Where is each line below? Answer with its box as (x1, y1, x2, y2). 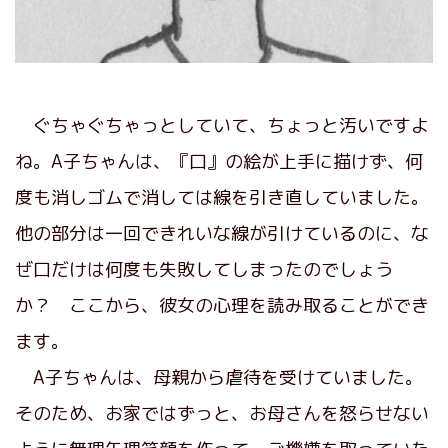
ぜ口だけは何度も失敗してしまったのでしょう (15, 256, 393, 282)
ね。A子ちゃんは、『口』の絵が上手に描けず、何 (15, 148, 423, 174)
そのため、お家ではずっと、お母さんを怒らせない (15, 400, 429, 426)
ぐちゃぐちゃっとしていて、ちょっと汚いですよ (15, 112, 429, 138)
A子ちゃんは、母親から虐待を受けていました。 (15, 364, 423, 390)
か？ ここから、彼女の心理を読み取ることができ (15, 292, 429, 318)
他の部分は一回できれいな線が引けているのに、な (15, 220, 429, 246)
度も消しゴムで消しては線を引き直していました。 (15, 184, 429, 210)
